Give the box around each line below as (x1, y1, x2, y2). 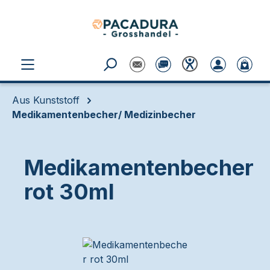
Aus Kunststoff (12, 94, 80, 106)
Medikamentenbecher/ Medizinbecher (12, 108, 196, 121)
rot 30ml (24, 178, 115, 205)
